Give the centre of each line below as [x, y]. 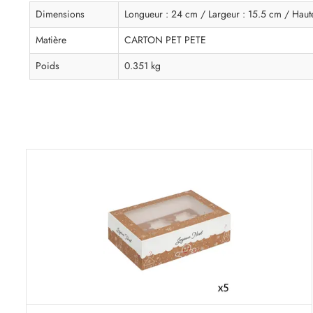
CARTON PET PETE [165, 40]
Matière [51, 40]
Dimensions [60, 14]
